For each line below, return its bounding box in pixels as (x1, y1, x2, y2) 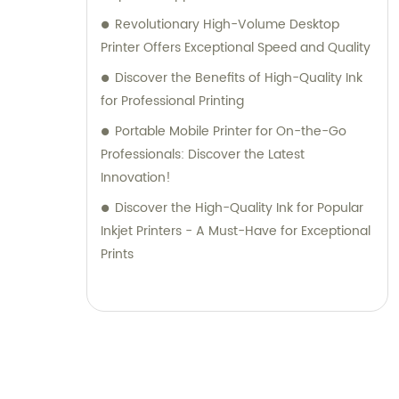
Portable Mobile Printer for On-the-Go (115, 120, 346, 142)
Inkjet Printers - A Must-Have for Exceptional (101, 220, 370, 241)
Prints (101, 243, 134, 265)
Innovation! (101, 167, 171, 188)
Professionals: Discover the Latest (101, 143, 305, 165)
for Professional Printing (101, 90, 244, 111)
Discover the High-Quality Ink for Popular (115, 197, 363, 218)
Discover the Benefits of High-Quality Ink (115, 67, 362, 88)
